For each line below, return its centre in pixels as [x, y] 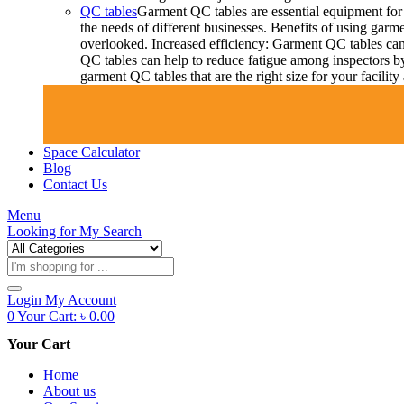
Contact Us [75, 184]
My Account [81, 300]
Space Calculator [92, 152]
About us [69, 391]
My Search [109, 231]
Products [31, 264]
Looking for [41, 231]
